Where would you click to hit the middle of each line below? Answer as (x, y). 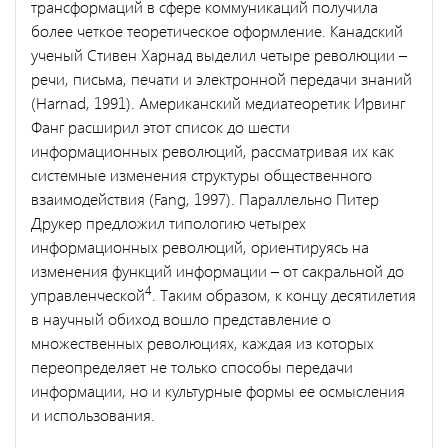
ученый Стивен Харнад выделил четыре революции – (219, 54)
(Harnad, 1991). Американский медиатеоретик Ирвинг (218, 102)
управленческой (88, 294)
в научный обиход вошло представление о (181, 318)
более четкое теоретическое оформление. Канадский (217, 30)
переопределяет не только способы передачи (192, 366)
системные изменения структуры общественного (201, 174)
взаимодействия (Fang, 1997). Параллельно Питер (205, 198)
